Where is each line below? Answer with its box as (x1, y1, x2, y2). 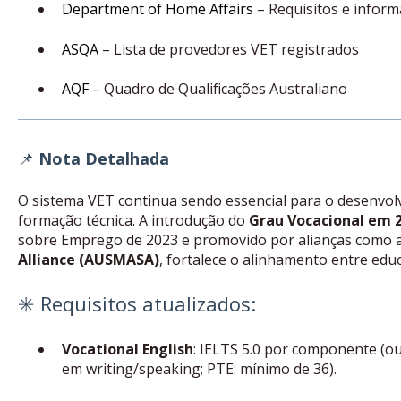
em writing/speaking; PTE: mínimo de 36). (61, 358, 337, 379)
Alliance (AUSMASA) (17, 250, 159, 270)
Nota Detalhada (38, 147, 169, 169)
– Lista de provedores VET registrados (98, 38, 359, 59)
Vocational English (61, 338, 193, 359)
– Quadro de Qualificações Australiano (88, 79, 347, 99)
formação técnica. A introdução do (17, 210, 249, 231)
